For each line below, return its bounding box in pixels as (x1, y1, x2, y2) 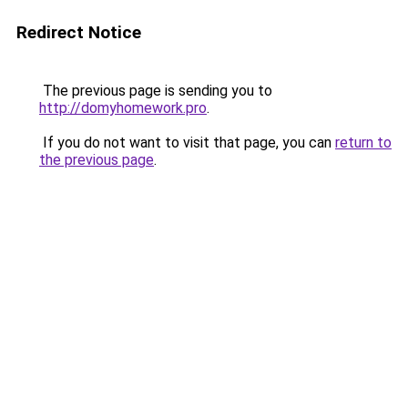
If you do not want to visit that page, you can (39, 134, 335, 151)
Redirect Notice (16, 22, 141, 43)
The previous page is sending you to (39, 82, 272, 99)
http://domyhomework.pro (39, 99, 207, 117)
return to (335, 134, 392, 151)
